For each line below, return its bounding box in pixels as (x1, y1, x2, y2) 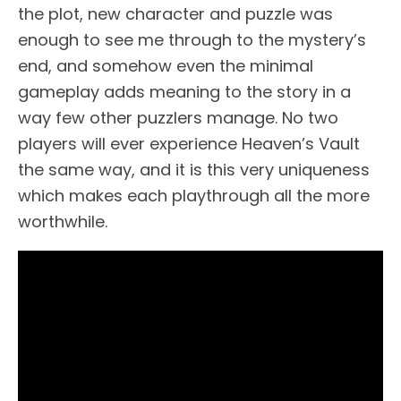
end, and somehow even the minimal (18, 55, 313, 78)
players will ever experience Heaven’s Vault (18, 132, 360, 156)
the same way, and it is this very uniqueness (18, 158, 370, 182)
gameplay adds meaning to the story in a (18, 81, 351, 104)
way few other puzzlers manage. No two (18, 107, 338, 130)
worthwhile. (18, 210, 107, 234)
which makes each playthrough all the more (18, 184, 370, 208)
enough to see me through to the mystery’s (18, 29, 366, 52)
